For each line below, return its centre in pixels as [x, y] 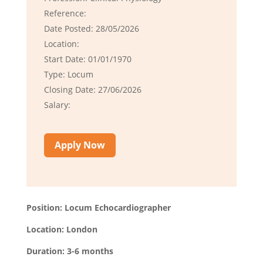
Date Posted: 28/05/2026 [91, 29]
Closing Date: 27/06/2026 [92, 90]
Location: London [62, 229]
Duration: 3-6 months [70, 251]
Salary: [57, 105]
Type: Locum [68, 75]
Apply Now [80, 145]
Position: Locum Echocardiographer [98, 207]
